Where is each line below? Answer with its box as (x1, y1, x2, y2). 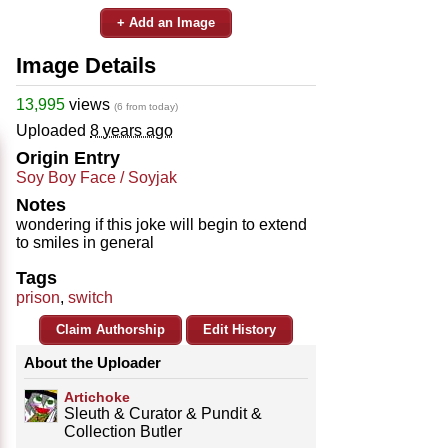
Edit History (203, 321, 276, 337)
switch (68, 288, 113, 306)
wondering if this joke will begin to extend (16, 215, 307, 233)
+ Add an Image (117, 14, 215, 30)
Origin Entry (16, 147, 120, 168)
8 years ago (90, 121, 173, 139)
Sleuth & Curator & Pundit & (64, 404, 262, 422)
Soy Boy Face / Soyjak (16, 168, 177, 186)
